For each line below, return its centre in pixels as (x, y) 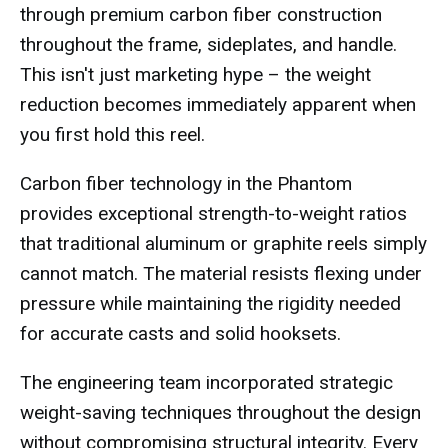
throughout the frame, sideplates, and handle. (208, 44)
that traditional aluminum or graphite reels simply (223, 243)
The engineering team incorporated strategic (206, 382)
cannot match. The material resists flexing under (221, 273)
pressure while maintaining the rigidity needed (210, 303)
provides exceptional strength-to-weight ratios (213, 213)
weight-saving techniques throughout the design (220, 412)
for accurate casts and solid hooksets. (180, 333)
